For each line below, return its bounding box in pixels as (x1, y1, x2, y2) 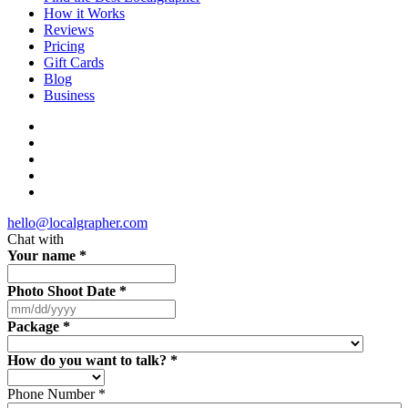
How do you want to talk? (7, 352, 170, 368)
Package (7, 319, 63, 334)
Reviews (44, 22, 94, 37)
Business (44, 87, 95, 103)
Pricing (44, 38, 85, 54)
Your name (7, 248, 79, 263)
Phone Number (7, 386, 98, 402)
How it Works (44, 5, 125, 21)
